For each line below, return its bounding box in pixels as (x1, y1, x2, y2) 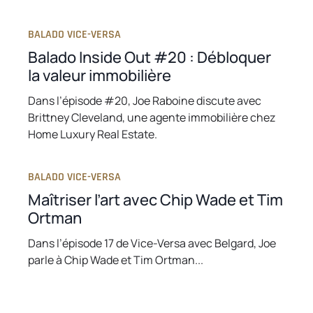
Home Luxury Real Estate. (28, 126, 157, 142)
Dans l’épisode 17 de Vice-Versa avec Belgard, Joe (28, 235, 276, 252)
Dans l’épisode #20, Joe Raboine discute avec (28, 92, 261, 108)
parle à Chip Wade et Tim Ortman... (28, 252, 203, 268)
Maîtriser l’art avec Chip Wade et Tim (28, 189, 283, 211)
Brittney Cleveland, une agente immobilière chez (28, 109, 275, 125)
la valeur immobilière (28, 64, 171, 86)
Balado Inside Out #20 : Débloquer (28, 46, 271, 68)
